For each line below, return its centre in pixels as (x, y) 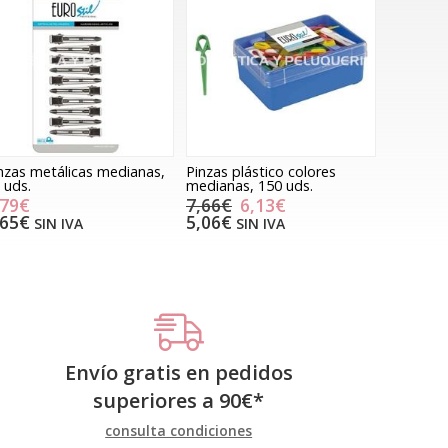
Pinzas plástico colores (260, 171)
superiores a (156, 400)
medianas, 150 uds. (249, 185)
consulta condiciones (179, 430)
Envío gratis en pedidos (178, 372)
